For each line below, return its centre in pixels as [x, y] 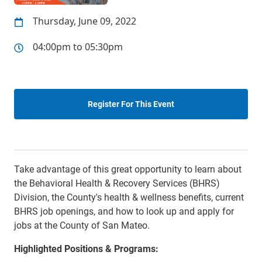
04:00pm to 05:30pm [78, 47]
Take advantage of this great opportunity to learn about [128, 169]
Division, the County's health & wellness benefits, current [129, 197]
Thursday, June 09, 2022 [85, 21]
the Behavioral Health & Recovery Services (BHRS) [117, 183]
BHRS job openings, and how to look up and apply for [124, 211]
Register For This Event [131, 104]
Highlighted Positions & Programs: [86, 248]
